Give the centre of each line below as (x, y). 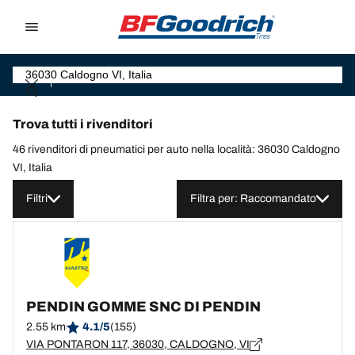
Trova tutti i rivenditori (83, 124)
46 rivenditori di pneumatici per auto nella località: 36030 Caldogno (176, 149)
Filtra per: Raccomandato (253, 198)
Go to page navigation (169, 9)
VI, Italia (32, 168)
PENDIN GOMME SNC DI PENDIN (143, 307)
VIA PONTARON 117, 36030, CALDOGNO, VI (138, 344)
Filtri (37, 198)
